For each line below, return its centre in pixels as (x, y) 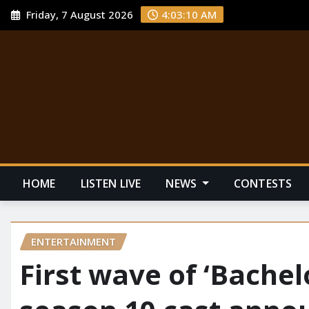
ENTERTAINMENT (73, 241)
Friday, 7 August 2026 (79, 15)
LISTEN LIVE (111, 183)
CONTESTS (263, 183)
